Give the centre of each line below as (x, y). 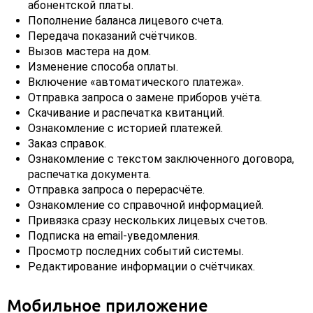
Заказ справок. (67, 144)
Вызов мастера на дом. (89, 52)
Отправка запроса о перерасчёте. (116, 190)
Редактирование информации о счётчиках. (141, 267)
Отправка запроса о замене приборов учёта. (145, 98)
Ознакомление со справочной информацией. (146, 205)
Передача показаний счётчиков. (112, 36)
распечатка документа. (89, 175)
